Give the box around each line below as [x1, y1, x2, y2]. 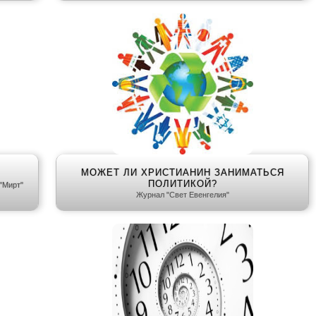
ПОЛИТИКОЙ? [147, 178, 217, 190]
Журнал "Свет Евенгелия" [135, 190, 229, 200]
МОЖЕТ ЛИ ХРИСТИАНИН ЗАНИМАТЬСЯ [80, 167, 284, 178]
